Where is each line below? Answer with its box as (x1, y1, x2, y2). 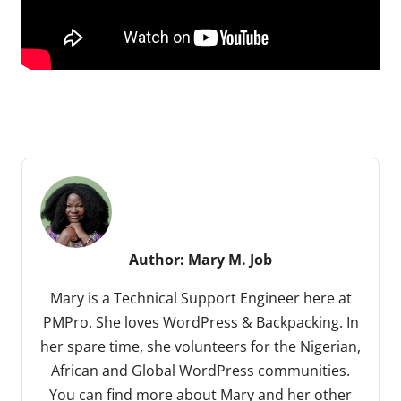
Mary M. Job (188, 249, 272, 269)
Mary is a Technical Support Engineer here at (49, 287, 352, 308)
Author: (129, 249, 188, 269)
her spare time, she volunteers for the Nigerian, (40, 336, 361, 356)
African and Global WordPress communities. (51, 360, 350, 380)
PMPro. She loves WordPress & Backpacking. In (42, 311, 359, 332)
